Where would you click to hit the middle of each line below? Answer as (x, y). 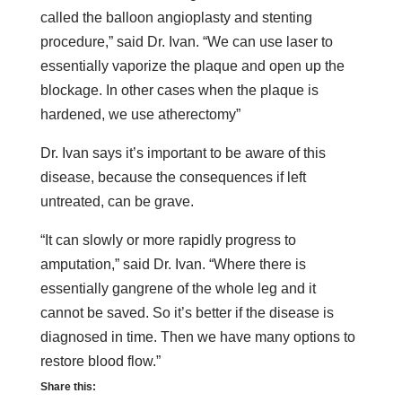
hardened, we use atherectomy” (140, 114)
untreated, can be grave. (117, 201)
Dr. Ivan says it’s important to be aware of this (183, 153)
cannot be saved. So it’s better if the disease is (187, 312)
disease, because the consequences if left (173, 177)
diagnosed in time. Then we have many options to (197, 336)
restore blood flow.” (100, 361)
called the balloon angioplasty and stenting (176, 17)
